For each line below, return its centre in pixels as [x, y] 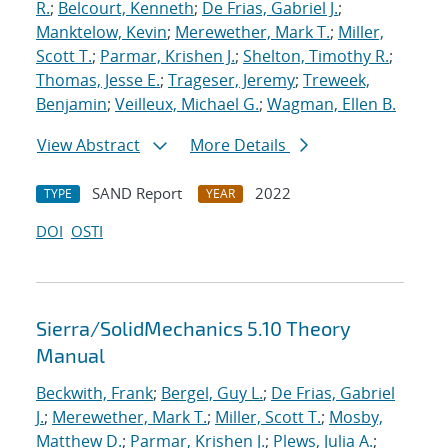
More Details [240, 145]
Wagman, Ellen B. [331, 104]
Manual [70, 355]
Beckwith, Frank [94, 393]
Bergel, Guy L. [212, 393]
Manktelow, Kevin [101, 32]
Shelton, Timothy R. [316, 56]
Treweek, [336, 80]
